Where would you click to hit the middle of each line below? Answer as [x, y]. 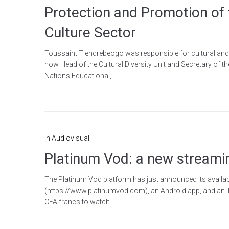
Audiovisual [71, 138]
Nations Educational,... [80, 75]
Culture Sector [90, 32]
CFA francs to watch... [79, 202]
